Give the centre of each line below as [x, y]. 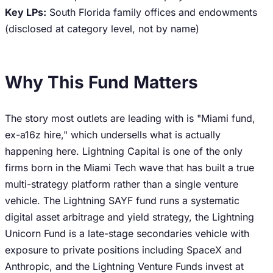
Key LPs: [26, 12]
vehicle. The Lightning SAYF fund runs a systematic [122, 200]
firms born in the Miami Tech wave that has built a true [129, 168]
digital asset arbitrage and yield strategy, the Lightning [129, 217]
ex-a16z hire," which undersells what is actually [113, 135]
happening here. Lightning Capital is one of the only [124, 151]
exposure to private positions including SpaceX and [123, 250]
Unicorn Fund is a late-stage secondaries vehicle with [127, 233]
